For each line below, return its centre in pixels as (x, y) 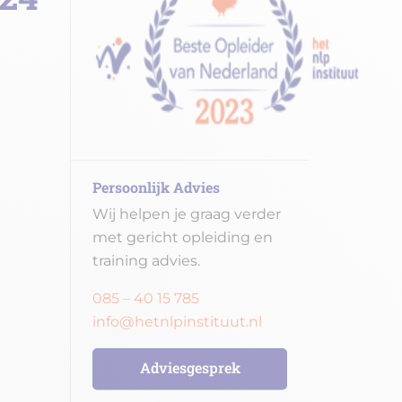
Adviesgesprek (190, 367)
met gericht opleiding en (183, 237)
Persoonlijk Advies (156, 187)
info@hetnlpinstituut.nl (177, 322)
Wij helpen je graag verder (187, 214)
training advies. (146, 261)
